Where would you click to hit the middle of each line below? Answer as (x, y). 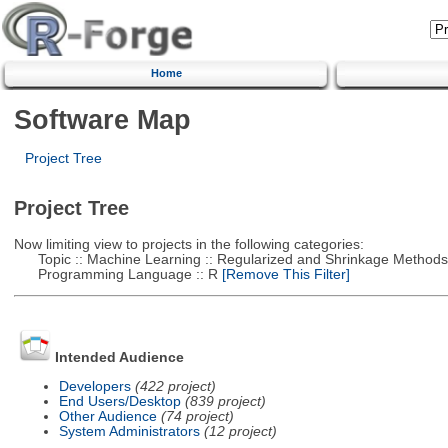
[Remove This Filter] (283, 274)
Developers (94, 386)
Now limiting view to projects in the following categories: (188, 244)
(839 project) (225, 401)
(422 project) (175, 386)
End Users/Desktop (119, 401)
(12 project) (240, 431)
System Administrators (129, 431)
